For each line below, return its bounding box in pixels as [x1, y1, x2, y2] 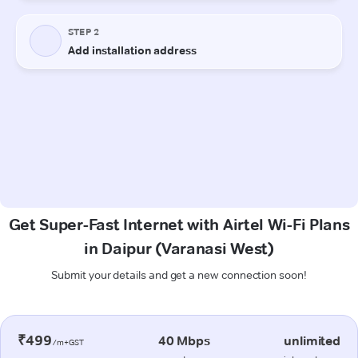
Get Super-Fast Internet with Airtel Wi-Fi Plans [8, 214, 350, 234]
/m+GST [51, 336, 85, 348]
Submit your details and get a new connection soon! [51, 267, 307, 282]
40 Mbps [157, 332, 210, 348]
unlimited [284, 332, 340, 348]
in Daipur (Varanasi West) [84, 238, 274, 258]
